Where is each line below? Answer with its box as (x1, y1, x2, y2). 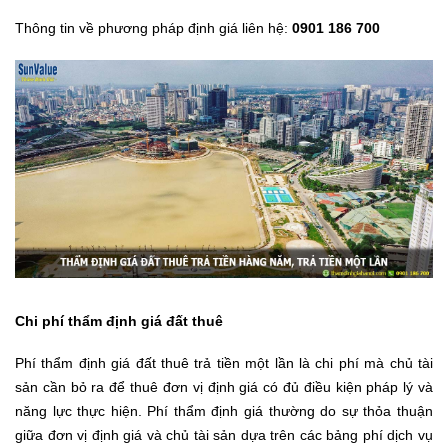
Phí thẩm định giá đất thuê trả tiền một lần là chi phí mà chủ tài (15, 355, 433, 372)
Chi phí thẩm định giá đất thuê (15, 313, 223, 330)
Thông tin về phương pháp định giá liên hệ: (15, 19, 292, 36)
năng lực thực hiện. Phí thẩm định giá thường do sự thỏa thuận (15, 403, 433, 420)
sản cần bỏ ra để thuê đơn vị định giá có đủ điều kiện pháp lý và (15, 379, 433, 396)
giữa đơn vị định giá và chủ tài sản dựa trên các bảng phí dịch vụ (15, 427, 433, 444)
